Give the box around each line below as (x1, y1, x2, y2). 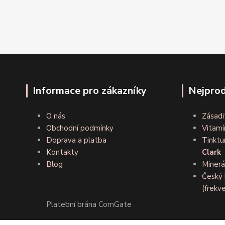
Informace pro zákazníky (33, 84, 147, 98)
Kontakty (46, 147, 78, 158)
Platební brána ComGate (46, 199, 132, 210)
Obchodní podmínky (46, 123, 114, 134)
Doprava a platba (46, 135, 106, 146)
